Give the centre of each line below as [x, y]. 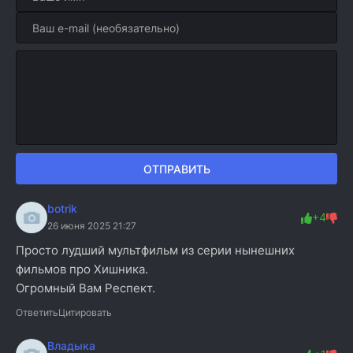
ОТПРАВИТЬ [176, 169]
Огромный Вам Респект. [85, 288]
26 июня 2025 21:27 [92, 226]
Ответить [37, 312]
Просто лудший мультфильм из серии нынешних [155, 250]
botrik [62, 208]
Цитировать [85, 312]
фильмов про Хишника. [82, 269]
